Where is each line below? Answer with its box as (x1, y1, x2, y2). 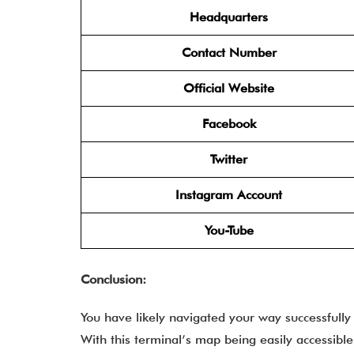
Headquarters (190, 9, 268, 24)
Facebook (201, 116, 256, 131)
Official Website (183, 81, 274, 96)
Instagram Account (175, 187, 282, 202)
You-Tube (204, 223, 254, 238)
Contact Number (181, 45, 277, 60)
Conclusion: (81, 272, 146, 287)
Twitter (210, 152, 247, 167)
